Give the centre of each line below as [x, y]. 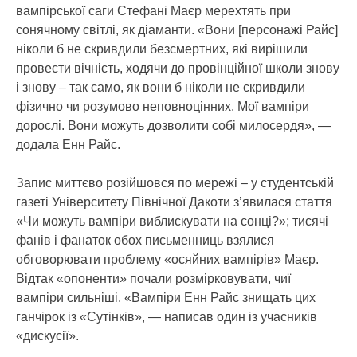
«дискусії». [47, 335]
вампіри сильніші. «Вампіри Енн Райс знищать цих [166, 297]
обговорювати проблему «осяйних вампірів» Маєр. [167, 259]
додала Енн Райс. [68, 144]
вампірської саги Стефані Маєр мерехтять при [153, 10]
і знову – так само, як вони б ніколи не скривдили [161, 87]
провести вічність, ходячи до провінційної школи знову [178, 68]
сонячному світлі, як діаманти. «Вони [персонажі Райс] [177, 29]
